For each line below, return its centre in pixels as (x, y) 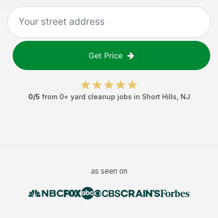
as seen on (109, 171)
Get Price (106, 55)
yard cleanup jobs (101, 97)
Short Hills (159, 97)
